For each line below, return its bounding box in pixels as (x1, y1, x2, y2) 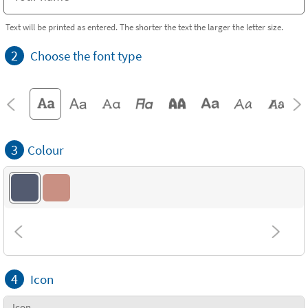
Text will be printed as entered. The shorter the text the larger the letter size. (5, 21, 283, 32)
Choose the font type (30, 47, 142, 64)
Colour (27, 142, 64, 158)
